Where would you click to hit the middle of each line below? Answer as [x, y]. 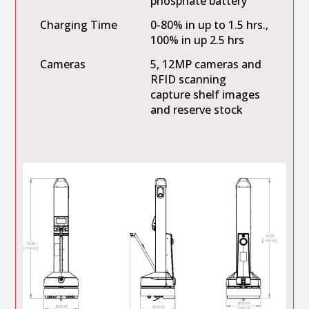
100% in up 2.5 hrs [198, 40]
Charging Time [79, 24]
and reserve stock [197, 109]
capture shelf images [206, 94]
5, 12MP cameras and [206, 64]
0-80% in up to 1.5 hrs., [210, 24]
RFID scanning [189, 79]
